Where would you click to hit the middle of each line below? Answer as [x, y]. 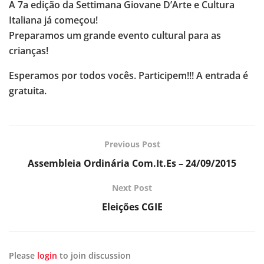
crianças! [29, 51]
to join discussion [94, 256]
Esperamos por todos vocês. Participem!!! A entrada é [128, 76]
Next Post [132, 188]
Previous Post [132, 144]
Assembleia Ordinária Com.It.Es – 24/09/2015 [132, 164]
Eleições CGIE [132, 207]
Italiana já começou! [53, 20]
